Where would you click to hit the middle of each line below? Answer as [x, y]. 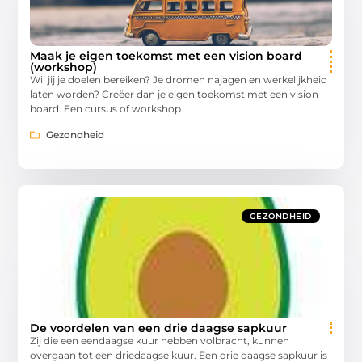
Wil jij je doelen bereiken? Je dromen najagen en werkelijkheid [179, 79]
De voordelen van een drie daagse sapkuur [159, 328]
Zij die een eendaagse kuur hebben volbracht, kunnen [160, 341]
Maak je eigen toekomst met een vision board [166, 55]
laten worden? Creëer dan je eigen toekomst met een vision [175, 94]
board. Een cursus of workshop [106, 108]
